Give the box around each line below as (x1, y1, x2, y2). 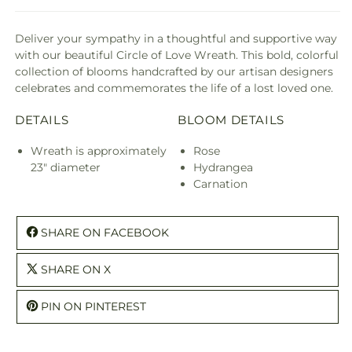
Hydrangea (193, 159, 253, 174)
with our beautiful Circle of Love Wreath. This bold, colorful (15, 48, 339, 62)
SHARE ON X (41, 262, 111, 277)
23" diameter (31, 159, 101, 174)
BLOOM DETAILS (178, 112, 284, 127)
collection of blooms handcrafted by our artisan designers (15, 64, 333, 79)
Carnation (193, 176, 247, 191)
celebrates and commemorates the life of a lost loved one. (15, 81, 333, 95)
